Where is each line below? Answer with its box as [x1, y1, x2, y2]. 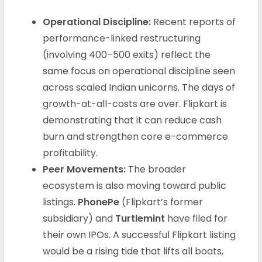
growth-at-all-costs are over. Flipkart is [42, 96, 227, 111]
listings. [42, 195, 78, 209]
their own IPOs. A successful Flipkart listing [42, 227, 236, 242]
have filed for [164, 211, 227, 225]
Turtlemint [115, 211, 165, 225]
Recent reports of [150, 15, 236, 29]
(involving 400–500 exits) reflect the [42, 47, 211, 61]
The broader [125, 162, 186, 176]
